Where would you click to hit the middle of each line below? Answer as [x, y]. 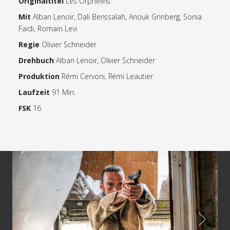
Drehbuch [36, 60]
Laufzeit [34, 92]
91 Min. [63, 92]
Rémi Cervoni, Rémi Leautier [107, 76]
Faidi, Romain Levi [48, 28]
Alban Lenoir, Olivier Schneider [106, 60]
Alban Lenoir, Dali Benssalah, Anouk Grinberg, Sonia [117, 17]
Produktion [39, 76]
